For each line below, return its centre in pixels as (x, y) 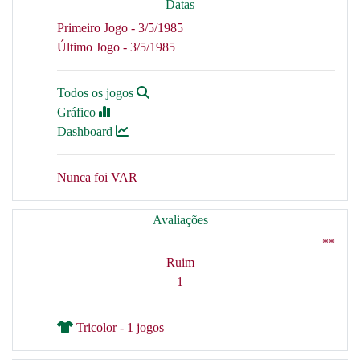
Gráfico (78, 112)
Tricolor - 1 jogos (119, 327)
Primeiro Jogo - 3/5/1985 (120, 28)
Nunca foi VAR (97, 177)
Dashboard (86, 131)
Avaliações (180, 220)
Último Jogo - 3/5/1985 (116, 47)
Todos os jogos (97, 93)
